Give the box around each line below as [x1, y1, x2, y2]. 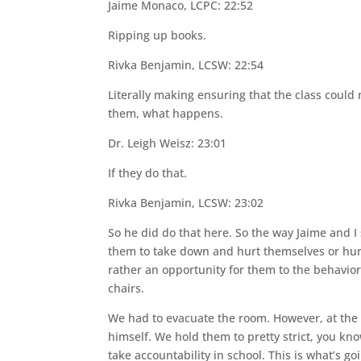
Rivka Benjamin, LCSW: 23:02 [108, 195, 264, 210]
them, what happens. [108, 106, 224, 121]
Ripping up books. [108, 27, 207, 43]
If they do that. [108, 165, 188, 180]
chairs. [108, 280, 145, 296]
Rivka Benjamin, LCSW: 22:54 [108, 57, 264, 73]
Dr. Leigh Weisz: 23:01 [108, 135, 227, 151]
